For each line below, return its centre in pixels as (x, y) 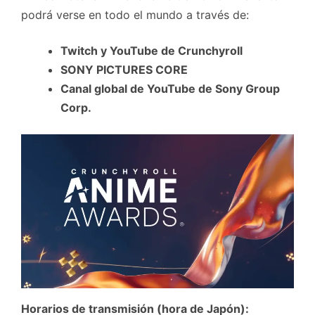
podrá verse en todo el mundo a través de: (135, 14)
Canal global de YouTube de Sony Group (170, 88)
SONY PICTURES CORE (124, 69)
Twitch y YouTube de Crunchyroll (152, 50)
